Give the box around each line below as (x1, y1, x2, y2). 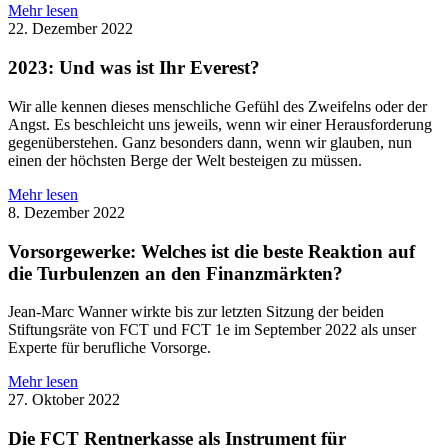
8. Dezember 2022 (8, 203, 125, 221)
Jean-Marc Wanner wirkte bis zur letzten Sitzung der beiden (8, 303, 384, 321)
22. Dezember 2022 (8, 20, 133, 38)
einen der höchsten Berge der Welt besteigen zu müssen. (8, 151, 362, 169)
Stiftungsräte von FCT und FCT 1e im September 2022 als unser (8, 321, 416, 339)
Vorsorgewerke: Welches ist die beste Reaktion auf (8, 240, 415, 262)
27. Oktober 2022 (8, 391, 120, 409)
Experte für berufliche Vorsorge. (8, 339, 211, 357)
